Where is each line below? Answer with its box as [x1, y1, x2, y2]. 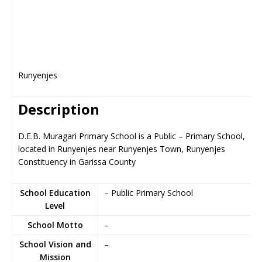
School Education [19, 187, 91, 198]
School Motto [27, 219, 83, 230]
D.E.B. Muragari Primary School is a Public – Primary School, [18, 130, 245, 142]
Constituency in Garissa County [18, 156, 136, 167]
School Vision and [19, 239, 91, 250]
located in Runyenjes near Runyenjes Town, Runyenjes [18, 143, 225, 154]
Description [18, 99, 99, 119]
